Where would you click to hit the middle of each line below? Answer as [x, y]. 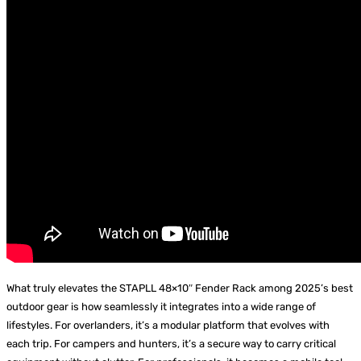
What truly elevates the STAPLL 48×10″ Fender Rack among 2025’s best [180, 288]
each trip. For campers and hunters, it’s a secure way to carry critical [171, 344]
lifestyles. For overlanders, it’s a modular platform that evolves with [168, 326]
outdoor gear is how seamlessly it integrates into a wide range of [161, 307]
